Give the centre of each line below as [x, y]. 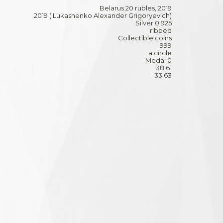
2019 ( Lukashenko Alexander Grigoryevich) [103, 15]
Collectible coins [145, 38]
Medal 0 [159, 60]
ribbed [161, 30]
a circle [160, 53]
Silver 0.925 [154, 23]
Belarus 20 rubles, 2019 [136, 8]
